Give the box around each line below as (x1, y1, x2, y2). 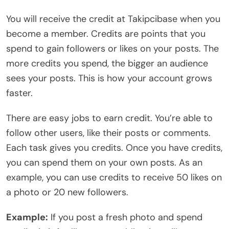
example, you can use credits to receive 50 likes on (6, 171, 222, 184)
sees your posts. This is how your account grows (6, 72, 212, 84)
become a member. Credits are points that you (6, 27, 205, 40)
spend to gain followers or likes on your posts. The (6, 42, 219, 55)
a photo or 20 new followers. (6, 186, 128, 198)
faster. (6, 86, 33, 99)
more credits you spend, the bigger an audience (6, 57, 208, 70)
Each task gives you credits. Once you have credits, (6, 141, 222, 154)
